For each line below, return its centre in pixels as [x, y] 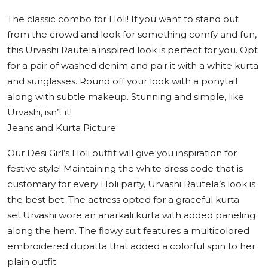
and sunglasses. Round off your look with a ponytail [122, 81]
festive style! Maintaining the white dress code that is [125, 169]
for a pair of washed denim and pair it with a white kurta [133, 66]
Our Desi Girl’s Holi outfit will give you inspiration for [122, 153]
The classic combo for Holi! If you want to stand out [123, 19]
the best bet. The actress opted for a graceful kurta [123, 200]
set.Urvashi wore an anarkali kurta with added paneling [131, 215]
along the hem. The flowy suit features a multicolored [128, 231]
